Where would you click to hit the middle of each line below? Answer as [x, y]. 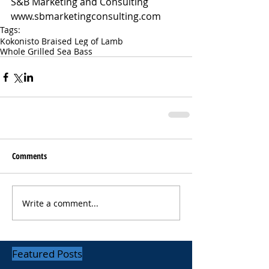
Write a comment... [60, 203]
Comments [29, 156]
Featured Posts [47, 254]
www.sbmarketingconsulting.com [86, 17]
